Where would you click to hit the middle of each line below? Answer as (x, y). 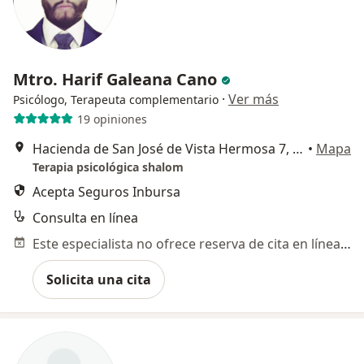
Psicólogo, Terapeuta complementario (116, 100)
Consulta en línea (85, 218)
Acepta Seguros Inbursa (106, 192)
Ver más (253, 100)
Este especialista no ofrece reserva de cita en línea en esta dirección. (346, 244)
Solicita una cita (99, 280)
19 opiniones (112, 119)
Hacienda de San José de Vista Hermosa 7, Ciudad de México (298, 149)
